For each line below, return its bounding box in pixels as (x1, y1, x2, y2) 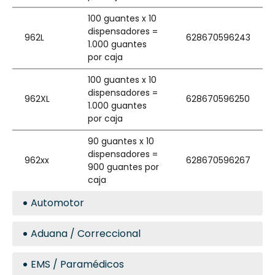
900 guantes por (88, 161, 159, 173)
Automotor (31, 196, 84, 210)
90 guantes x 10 (88, 135, 154, 147)
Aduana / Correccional (31, 227, 141, 241)
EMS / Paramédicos (31, 257, 124, 271)
